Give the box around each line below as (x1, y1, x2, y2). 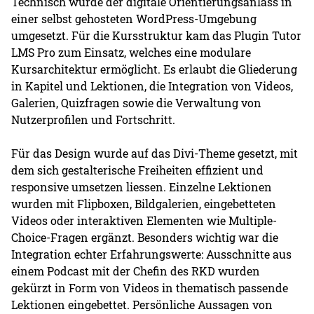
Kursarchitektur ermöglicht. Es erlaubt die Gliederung (11, 61, 298, 76)
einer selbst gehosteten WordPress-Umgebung (11, 11, 257, 26)
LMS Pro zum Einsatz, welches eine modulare (11, 44, 252, 60)
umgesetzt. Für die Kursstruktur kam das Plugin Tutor (11, 27, 302, 43)
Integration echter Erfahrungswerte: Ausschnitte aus (11, 246, 292, 261)
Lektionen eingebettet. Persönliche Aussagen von (11, 296, 273, 312)
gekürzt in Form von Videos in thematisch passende (11, 280, 289, 295)
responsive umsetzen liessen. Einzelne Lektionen (11, 179, 273, 194)
